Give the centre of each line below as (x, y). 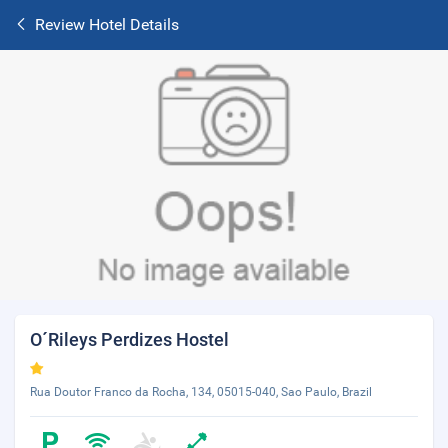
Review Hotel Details (107, 24)
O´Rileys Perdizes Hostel (129, 339)
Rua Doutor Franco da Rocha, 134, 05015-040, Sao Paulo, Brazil (201, 392)
